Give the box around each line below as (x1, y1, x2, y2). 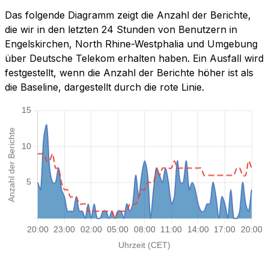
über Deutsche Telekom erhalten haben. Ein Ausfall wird (5, 52, 264, 65)
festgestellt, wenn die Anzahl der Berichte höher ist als (5, 67, 253, 79)
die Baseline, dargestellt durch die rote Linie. (5, 81, 204, 94)
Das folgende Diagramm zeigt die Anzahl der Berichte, (5, 9, 251, 22)
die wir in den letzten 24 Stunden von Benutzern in (5, 23, 237, 36)
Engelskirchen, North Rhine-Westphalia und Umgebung (5, 38, 258, 50)
